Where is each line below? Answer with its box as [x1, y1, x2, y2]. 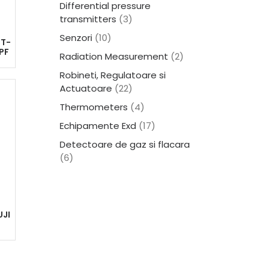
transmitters [60, 13, 116, 25]
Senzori [60, 31, 92, 44]
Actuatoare [60, 82, 112, 95]
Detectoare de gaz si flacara [60, 138, 190, 151]
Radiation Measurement [60, 50, 168, 63]
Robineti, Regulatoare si [60, 69, 166, 81]
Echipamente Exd [60, 119, 136, 132]
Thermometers [60, 101, 128, 113]
